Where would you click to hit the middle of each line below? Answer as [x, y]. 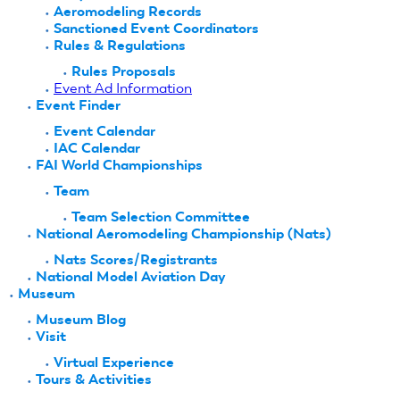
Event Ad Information [123, 87]
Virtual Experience [114, 362]
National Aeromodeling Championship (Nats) [183, 233]
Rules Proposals [124, 71]
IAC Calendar [97, 147]
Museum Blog [81, 319]
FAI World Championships [119, 164]
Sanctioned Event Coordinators [156, 28]
